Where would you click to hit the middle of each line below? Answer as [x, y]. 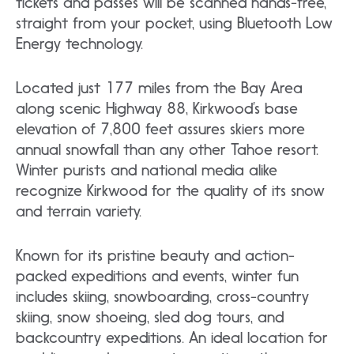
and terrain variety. [79, 211]
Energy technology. [79, 44]
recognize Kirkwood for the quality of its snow [170, 191]
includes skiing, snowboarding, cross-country [162, 297]
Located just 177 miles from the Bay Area [159, 88]
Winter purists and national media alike [147, 170]
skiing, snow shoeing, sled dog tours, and [150, 317]
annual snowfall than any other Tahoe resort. [167, 150]
